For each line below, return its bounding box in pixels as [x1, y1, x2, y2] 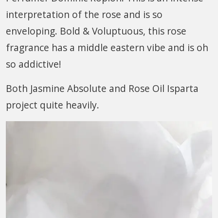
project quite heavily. [6, 98, 99, 111]
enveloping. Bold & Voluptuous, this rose [6, 24, 186, 37]
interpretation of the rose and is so [6, 7, 163, 21]
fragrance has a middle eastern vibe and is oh [6, 40, 208, 54]
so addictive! [6, 57, 61, 71]
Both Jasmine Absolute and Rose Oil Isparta [6, 81, 199, 95]
